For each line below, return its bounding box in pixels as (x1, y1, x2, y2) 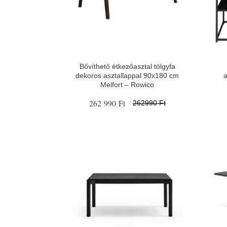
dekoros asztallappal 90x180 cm (75, 71, 179, 80)
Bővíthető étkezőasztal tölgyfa (79, 62, 175, 70)
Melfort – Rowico (100, 80, 155, 89)
